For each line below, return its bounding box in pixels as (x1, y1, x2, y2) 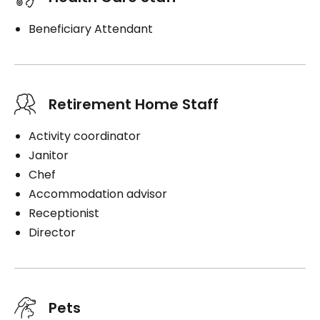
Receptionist (29, 205, 99, 221)
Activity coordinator (29, 128, 141, 144)
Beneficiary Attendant (29, 21, 153, 37)
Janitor (29, 147, 69, 164)
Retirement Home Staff (49, 94, 219, 114)
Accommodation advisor (29, 186, 167, 202)
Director (29, 224, 76, 241)
